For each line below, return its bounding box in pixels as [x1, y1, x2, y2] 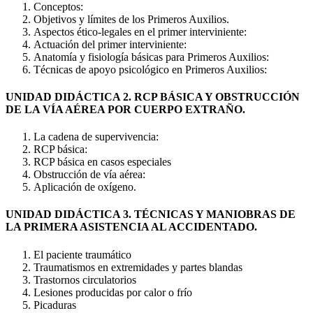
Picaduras [34, 298, 76, 311]
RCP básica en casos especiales [34, 156, 171, 168]
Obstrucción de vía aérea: [34, 168, 145, 181]
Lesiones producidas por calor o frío [34, 286, 192, 298]
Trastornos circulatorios [34, 273, 136, 286]
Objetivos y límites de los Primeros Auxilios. [34, 13, 229, 25]
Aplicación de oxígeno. [34, 181, 136, 194]
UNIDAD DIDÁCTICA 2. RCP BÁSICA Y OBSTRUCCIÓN [6, 90, 300, 103]
